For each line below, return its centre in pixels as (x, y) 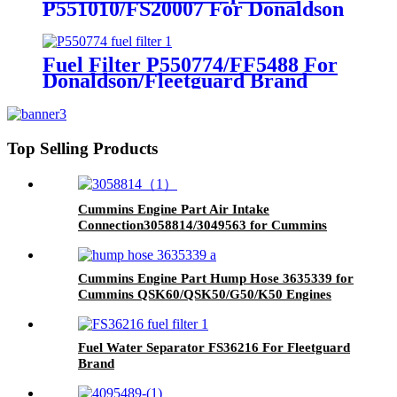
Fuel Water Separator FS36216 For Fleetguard (214, 347)
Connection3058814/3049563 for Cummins (202, 225)
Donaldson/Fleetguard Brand (175, 81)
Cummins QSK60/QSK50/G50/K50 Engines (205, 294)
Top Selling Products (82, 149)
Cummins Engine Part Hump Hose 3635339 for (216, 278)
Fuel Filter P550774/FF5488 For (190, 65)
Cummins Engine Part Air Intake (174, 209)
